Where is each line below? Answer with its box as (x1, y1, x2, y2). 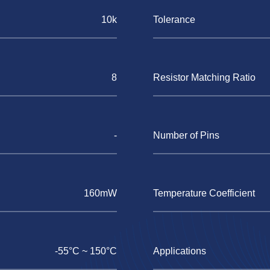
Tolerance (153, 14, 195, 25)
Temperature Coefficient (153, 188, 255, 198)
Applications (153, 246, 206, 256)
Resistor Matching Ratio (153, 72, 256, 83)
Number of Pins (153, 130, 219, 140)
